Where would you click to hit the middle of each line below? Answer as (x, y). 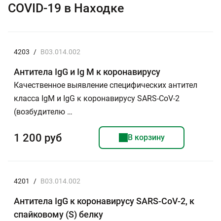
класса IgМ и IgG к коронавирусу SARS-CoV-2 (97, 98)
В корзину (146, 137)
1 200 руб (38, 138)
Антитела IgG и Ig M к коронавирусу (87, 72)
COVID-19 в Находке (66, 8)
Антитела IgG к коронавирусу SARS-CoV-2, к (104, 201)
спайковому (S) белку (58, 214)
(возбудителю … (43, 112)
